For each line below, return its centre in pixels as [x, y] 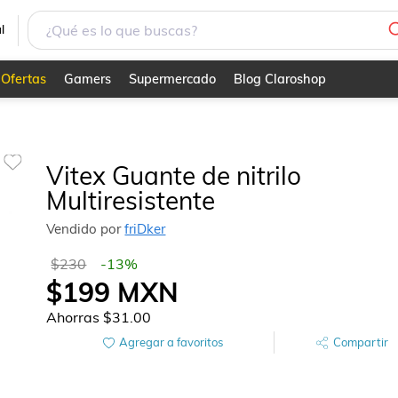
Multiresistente [131, 201]
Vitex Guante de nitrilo [174, 176]
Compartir [361, 342]
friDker [145, 229]
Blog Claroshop [279, 79]
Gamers [87, 79]
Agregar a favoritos [171, 342]
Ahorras [75, 318]
